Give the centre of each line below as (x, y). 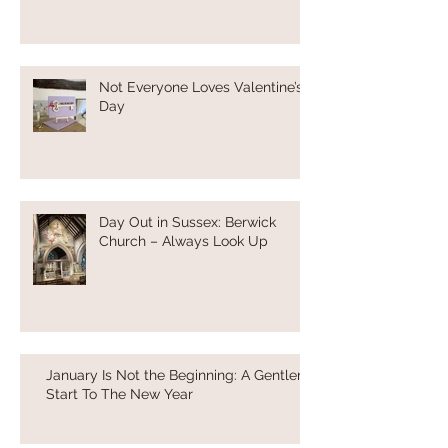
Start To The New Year (119, 393)
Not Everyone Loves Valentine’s (201, 86)
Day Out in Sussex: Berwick (187, 221)
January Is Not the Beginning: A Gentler (174, 374)
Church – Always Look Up (183, 240)
